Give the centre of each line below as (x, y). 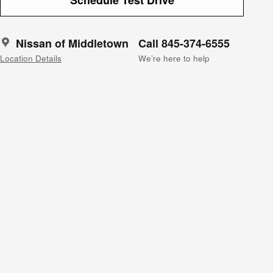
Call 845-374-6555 (184, 43)
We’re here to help (174, 58)
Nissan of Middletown (72, 43)
